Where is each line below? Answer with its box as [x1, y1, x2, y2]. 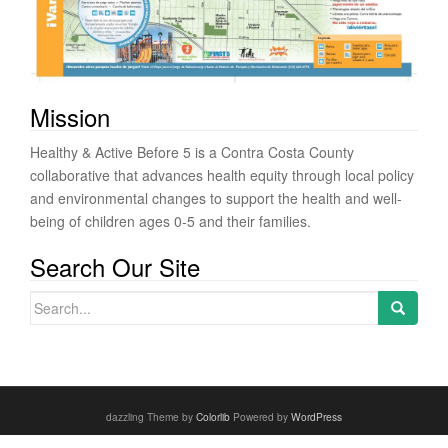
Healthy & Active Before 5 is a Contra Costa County [30, 142, 354, 163]
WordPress [291, 409, 342, 425]
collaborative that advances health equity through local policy [30, 165, 414, 186]
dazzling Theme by [106, 409, 196, 425]
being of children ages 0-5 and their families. [30, 211, 311, 232]
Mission [30, 99, 110, 135]
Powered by [230, 409, 291, 425]
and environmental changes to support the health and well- [30, 188, 402, 209]
